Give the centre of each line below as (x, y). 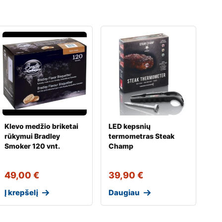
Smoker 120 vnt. (32, 146)
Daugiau (124, 192)
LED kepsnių (129, 126)
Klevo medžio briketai (42, 126)
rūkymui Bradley (32, 136)
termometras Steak (141, 136)
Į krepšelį (22, 192)
